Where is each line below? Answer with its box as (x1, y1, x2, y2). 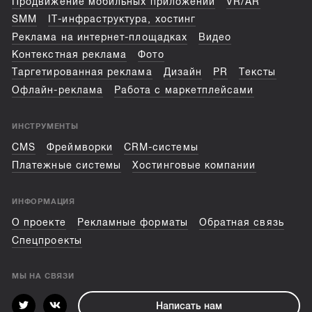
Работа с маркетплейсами (114, 84, 254, 95)
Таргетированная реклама (12, 67, 153, 78)
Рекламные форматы (77, 217, 188, 228)
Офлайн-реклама (12, 84, 103, 95)
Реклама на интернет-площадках (12, 31, 187, 42)
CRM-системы (123, 142, 198, 153)
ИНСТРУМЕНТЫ (12, 121, 79, 130)
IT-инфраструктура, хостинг (48, 14, 196, 25)
